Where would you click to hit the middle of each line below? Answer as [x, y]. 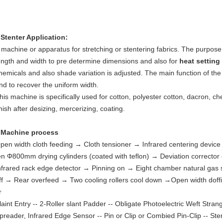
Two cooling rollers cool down [117, 180]
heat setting [200, 61]
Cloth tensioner [109, 144]
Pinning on [109, 168]
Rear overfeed [37, 180]
